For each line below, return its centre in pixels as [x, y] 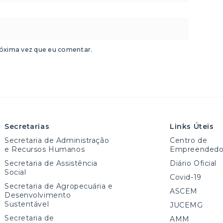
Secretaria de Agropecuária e [59, 186]
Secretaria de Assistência [51, 163]
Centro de [189, 140]
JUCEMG [186, 205]
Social [15, 172]
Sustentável [27, 204]
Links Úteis [192, 126]
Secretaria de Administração [57, 140]
